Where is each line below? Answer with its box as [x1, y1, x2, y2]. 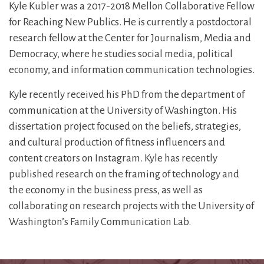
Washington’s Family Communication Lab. [9, 216, 191, 227]
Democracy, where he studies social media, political [9, 48, 233, 60]
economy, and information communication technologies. [9, 64, 255, 75]
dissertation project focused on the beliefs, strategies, [9, 121, 241, 132]
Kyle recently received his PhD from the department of [9, 89, 245, 100]
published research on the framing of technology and [9, 169, 239, 180]
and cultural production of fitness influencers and [9, 137, 225, 148]
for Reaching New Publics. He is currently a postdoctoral [9, 16, 252, 28]
